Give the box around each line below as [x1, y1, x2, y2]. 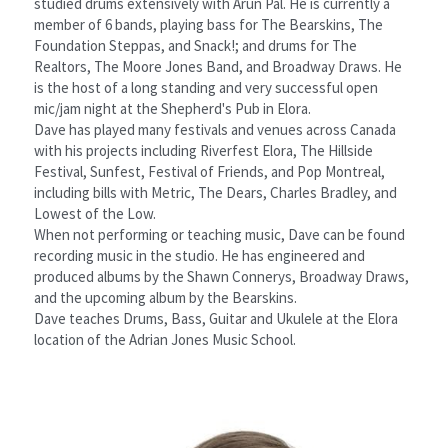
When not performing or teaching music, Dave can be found [34, 224, 405, 244]
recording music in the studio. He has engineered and [34, 245, 365, 265]
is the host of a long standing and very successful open [34, 77, 378, 97]
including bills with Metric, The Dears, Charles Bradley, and [34, 182, 397, 202]
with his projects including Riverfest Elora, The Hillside [34, 140, 373, 160]
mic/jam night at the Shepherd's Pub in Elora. [34, 98, 311, 118]
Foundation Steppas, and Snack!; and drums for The [34, 35, 357, 55]
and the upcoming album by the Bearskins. [34, 287, 297, 307]
